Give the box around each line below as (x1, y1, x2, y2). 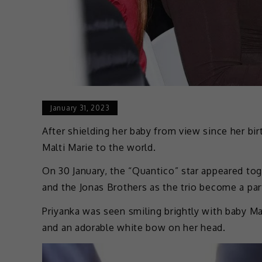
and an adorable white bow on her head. (42, 222, 226, 234)
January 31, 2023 (50, 103, 110, 112)
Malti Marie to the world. (42, 141, 156, 153)
